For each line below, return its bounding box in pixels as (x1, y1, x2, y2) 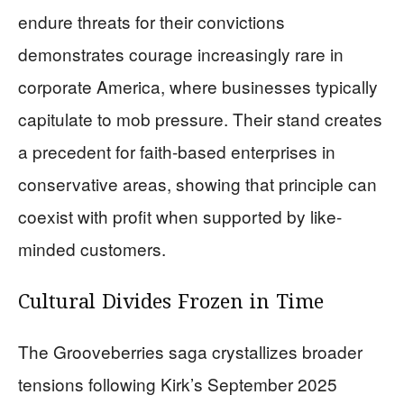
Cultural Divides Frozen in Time (18, 289, 324, 318)
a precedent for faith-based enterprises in (18, 139, 335, 164)
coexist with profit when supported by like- (18, 204, 342, 229)
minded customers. (18, 236, 166, 262)
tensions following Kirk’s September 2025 (18, 372, 337, 397)
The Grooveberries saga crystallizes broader (18, 339, 363, 364)
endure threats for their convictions (18, 9, 285, 34)
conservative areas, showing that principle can (18, 171, 377, 197)
